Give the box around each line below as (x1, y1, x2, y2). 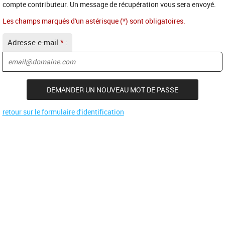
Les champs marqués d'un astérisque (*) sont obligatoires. (2, 16, 185, 26)
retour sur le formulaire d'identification (2, 106, 124, 117)
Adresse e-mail (7, 37, 60, 47)
